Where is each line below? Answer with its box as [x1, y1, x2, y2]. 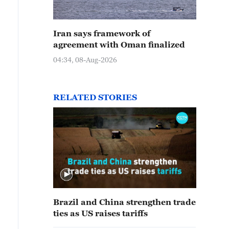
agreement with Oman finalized [53, 40, 185, 49]
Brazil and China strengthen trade [53, 197, 196, 207]
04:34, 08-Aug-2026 [53, 55, 117, 64]
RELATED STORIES [53, 93, 137, 102]
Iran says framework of [53, 29, 150, 38]
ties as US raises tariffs [53, 209, 148, 218]
